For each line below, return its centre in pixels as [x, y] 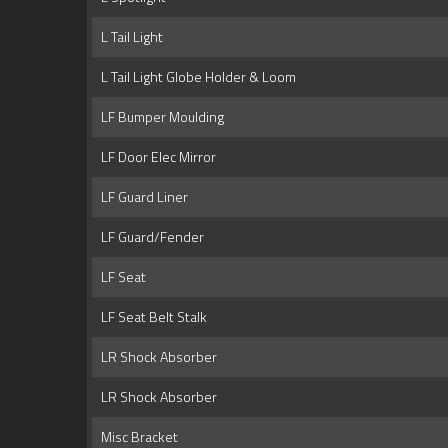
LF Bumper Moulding [159, 117]
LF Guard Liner [141, 197]
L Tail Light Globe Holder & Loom [195, 77]
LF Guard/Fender [149, 237]
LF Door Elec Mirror [155, 157]
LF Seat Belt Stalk [151, 317]
